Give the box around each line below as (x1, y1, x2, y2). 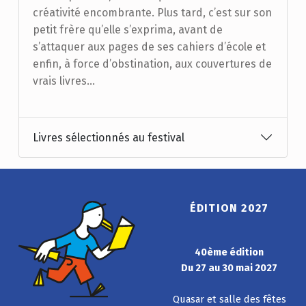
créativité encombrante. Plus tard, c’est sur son (32, 5, 272, 19)
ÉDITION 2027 (189, 201, 269, 214)
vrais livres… (32, 74, 95, 87)
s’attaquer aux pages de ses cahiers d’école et (32, 40, 266, 53)
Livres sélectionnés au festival (32, 130, 184, 144)
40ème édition (195, 245, 264, 258)
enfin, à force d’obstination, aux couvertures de (32, 57, 272, 70)
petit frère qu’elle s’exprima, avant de (32, 23, 223, 36)
